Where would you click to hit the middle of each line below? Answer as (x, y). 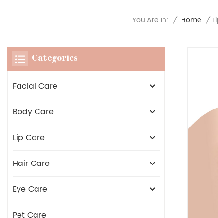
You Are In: (150, 20)
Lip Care (29, 138)
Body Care (33, 112)
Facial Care (35, 86)
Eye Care (30, 190)
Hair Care (31, 164)
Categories (55, 59)
